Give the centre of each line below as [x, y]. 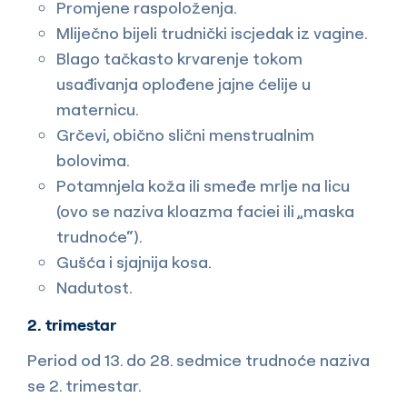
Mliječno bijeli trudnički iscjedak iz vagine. [212, 33]
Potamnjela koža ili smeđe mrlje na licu [203, 185]
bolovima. [93, 160]
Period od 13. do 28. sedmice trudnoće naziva [199, 360]
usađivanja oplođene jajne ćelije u [184, 84]
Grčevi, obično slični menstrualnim [185, 134]
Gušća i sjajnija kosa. [134, 262]
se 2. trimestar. [84, 385]
